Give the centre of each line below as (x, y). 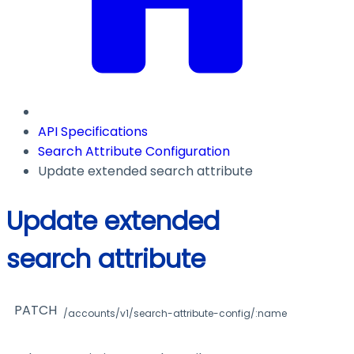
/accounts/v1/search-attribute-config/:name (175, 314)
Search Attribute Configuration (134, 152)
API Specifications (93, 132)
